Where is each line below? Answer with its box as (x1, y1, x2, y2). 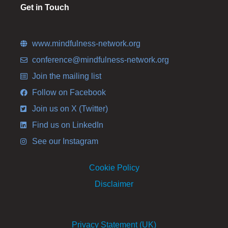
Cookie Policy (89, 163, 139, 173)
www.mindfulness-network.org (32, 39, 140, 48)
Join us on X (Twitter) (32, 104, 108, 113)
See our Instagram (32, 137, 98, 146)
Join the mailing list (32, 72, 101, 81)
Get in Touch (20, 3, 69, 12)
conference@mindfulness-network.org (32, 55, 169, 65)
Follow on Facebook (32, 88, 106, 97)
